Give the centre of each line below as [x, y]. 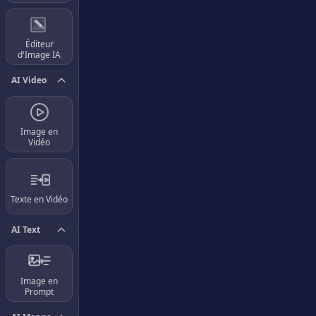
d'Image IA [39, 55]
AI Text [26, 230]
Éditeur [39, 44]
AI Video [29, 80]
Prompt [39, 292]
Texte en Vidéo [39, 199]
